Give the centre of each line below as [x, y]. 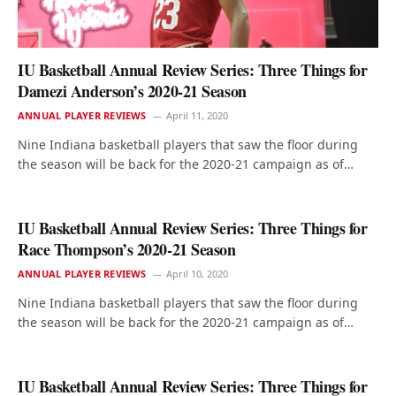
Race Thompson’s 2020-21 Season [127, 250]
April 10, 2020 [197, 274]
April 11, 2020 [197, 116]
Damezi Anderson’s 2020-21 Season [132, 91]
